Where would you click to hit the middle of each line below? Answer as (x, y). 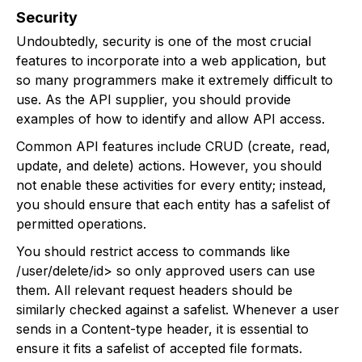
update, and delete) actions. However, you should (169, 165)
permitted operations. (81, 223)
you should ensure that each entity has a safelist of (173, 204)
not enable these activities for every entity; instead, (171, 185)
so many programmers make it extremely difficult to (175, 80)
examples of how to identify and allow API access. (170, 118)
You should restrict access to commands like (153, 251)
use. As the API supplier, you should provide (154, 99)
